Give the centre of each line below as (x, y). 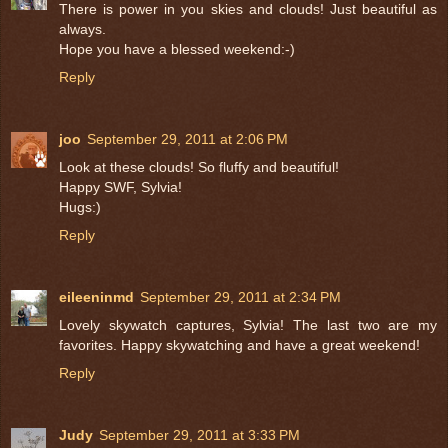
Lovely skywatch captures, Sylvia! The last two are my (248, 325)
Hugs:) (80, 207)
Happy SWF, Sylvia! (120, 187)
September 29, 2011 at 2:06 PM (187, 139)
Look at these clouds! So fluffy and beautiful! (199, 167)
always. (82, 29)
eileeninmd (96, 297)
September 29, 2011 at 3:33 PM (199, 435)
